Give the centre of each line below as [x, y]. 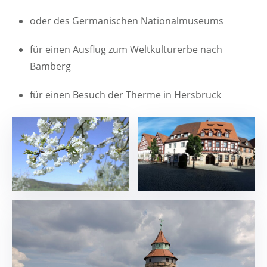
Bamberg [50, 66]
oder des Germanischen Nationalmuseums [127, 21]
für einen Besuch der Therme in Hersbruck [125, 94]
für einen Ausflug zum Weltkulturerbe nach [126, 49]
